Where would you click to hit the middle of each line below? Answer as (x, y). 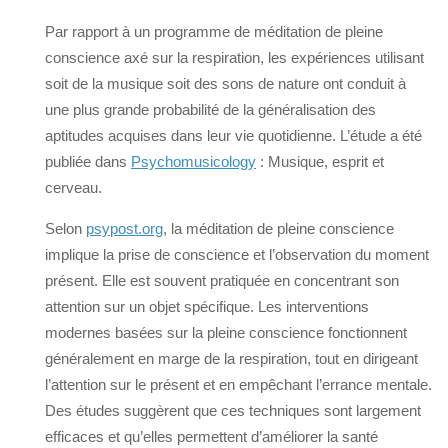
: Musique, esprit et (320, 162)
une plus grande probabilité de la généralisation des (210, 110)
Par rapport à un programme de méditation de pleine (214, 32)
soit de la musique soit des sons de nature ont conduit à (225, 84)
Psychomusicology (193, 162)
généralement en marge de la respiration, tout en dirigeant (231, 359)
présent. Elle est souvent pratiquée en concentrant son (222, 281)
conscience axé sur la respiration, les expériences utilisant (234, 58)
